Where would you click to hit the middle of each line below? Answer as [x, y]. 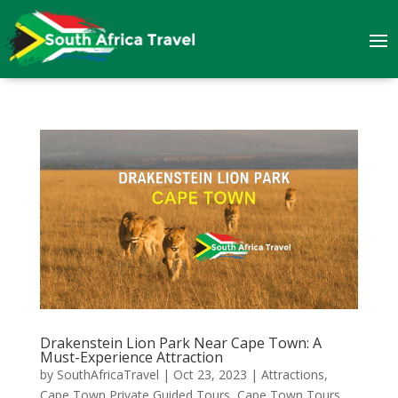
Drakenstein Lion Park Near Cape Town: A [180, 342]
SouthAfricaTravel [107, 374]
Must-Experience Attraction [131, 357]
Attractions [292, 374]
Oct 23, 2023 [210, 374]
